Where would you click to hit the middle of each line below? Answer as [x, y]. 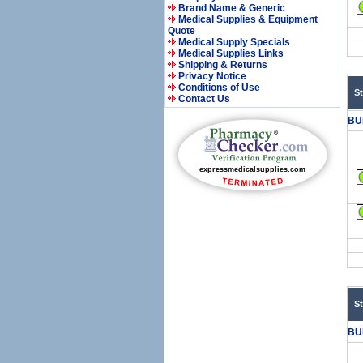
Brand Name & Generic [232, 8]
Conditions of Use [219, 88]
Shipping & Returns [223, 65]
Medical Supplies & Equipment [248, 19]
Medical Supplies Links [231, 53]
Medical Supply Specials [234, 42]
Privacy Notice [212, 76]
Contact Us [204, 99]
